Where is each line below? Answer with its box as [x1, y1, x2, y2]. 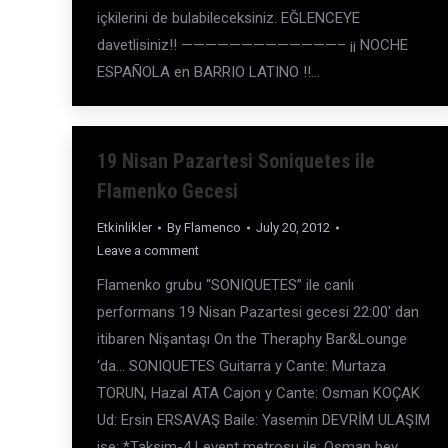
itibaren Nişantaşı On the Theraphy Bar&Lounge [97, 330, 407, 348]
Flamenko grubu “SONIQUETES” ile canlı [97, 276, 354, 294]
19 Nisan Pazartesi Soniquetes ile [97, 149, 375, 173]
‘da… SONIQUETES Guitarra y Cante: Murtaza [97, 357, 386, 375]
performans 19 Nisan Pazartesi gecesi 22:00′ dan [97, 303, 419, 321]
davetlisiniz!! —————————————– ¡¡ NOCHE [97, 36, 408, 54]
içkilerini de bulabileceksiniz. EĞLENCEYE [97, 9, 360, 27]
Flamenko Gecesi [97, 179, 238, 203]
